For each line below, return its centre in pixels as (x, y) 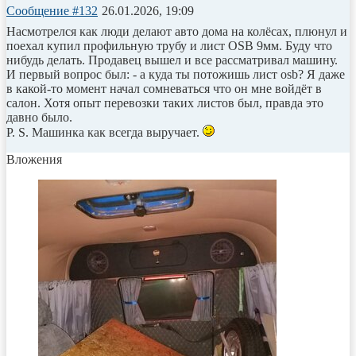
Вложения (34, 159)
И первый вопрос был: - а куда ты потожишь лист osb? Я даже (176, 74)
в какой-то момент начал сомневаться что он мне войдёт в (164, 88)
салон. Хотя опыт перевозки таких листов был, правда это (165, 103)
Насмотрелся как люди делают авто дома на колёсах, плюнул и (177, 31)
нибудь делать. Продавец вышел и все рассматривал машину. (172, 60)
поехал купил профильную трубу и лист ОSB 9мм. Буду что (169, 45)
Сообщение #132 (52, 10)
